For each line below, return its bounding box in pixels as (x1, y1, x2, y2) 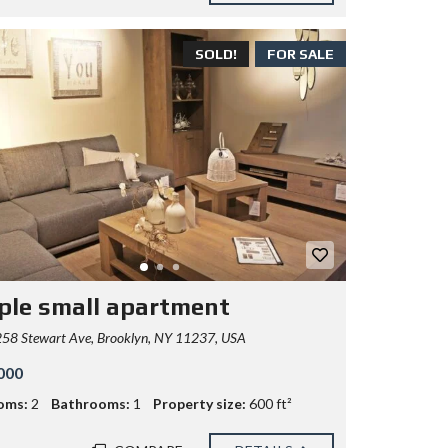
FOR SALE (267, 46, 334, 63)
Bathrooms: (50, 395, 130, 413)
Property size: (152, 395, 246, 413)
